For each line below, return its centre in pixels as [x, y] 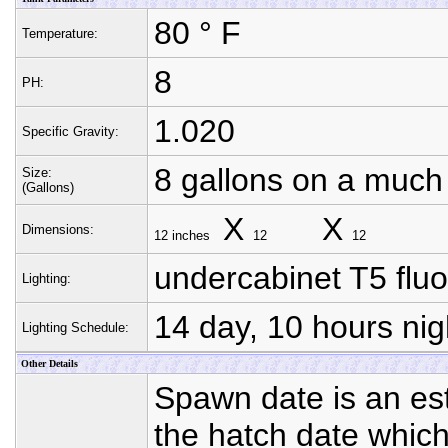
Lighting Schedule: [75, 327]
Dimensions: [58, 229]
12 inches [182, 235]
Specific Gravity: [70, 131]
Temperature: [60, 33]
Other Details [49, 363]
